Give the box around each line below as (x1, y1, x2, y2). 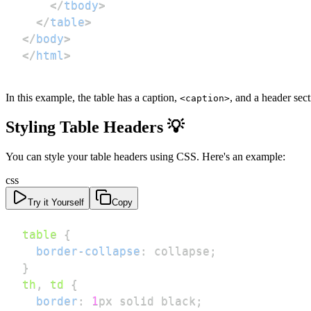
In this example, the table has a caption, (6, 92, 180, 104)
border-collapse (36, 244, 140, 258)
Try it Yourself (28, 197, 84, 208)
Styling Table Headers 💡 (6, 118, 184, 137)
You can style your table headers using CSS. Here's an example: (6, 151, 285, 162)
